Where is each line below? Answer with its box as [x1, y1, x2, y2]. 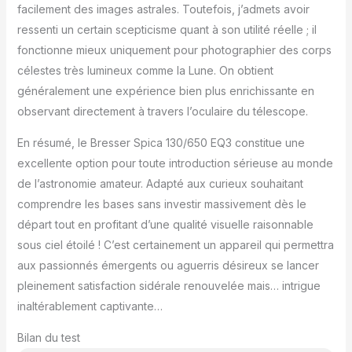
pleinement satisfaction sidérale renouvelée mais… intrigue [16, 279, 321, 293]
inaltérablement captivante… [16, 299, 163, 313]
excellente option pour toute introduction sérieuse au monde [16, 156, 333, 170]
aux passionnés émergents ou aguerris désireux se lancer [16, 258, 319, 273]
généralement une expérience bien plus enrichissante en [16, 84, 314, 98]
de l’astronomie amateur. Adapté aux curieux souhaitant [16, 177, 303, 191]
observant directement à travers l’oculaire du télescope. [16, 104, 308, 119]
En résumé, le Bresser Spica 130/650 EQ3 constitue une [16, 136, 305, 150]
